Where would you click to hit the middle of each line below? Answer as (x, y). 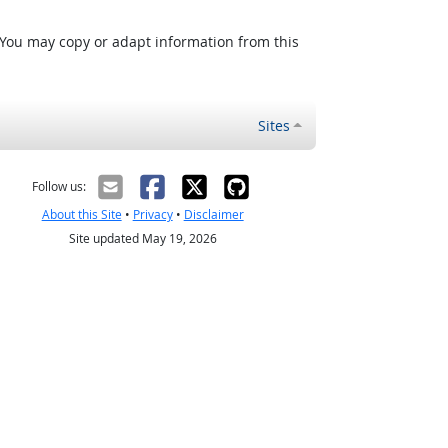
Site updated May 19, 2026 (142, 238)
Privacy (152, 214)
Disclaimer (213, 214)
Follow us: (58, 186)
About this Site (81, 214)
